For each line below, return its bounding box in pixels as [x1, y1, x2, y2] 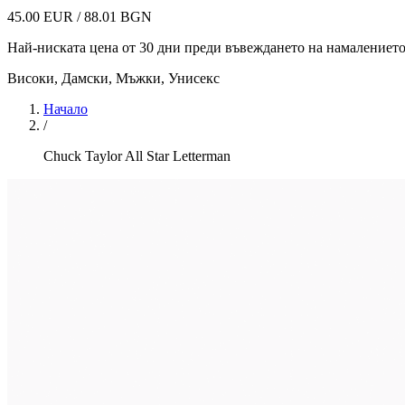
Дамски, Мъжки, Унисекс [61, 71, 220, 86]
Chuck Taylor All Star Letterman [43, 148, 231, 164]
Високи [7, 71, 54, 86]
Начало [43, 101, 88, 117]
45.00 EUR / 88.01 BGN [7, 9, 152, 24]
